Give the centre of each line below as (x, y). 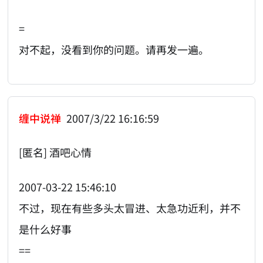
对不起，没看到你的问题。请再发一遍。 (114, 50)
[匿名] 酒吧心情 (55, 152)
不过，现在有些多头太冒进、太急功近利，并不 (130, 208)
